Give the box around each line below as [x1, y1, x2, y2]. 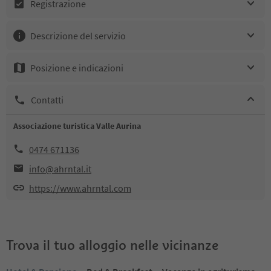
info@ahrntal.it [29, 163, 91, 175]
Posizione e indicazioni [30, 61, 123, 74]
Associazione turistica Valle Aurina [13, 120, 141, 131]
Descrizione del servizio [30, 29, 126, 42]
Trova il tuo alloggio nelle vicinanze [6, 237, 218, 253]
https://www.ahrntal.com [29, 182, 131, 194]
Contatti [31, 93, 64, 106]
